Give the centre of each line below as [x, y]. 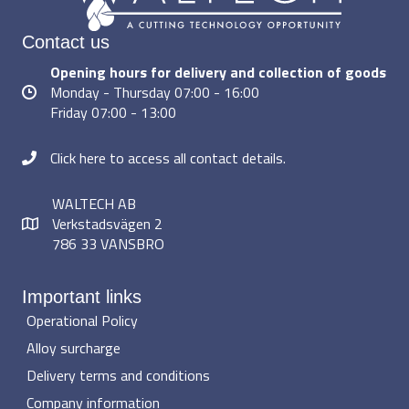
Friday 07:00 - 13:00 [113, 112]
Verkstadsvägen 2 [107, 223]
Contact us [66, 42]
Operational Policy [82, 320]
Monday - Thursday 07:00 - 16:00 [155, 92]
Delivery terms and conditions [118, 375]
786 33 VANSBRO [108, 243]
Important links [82, 296]
